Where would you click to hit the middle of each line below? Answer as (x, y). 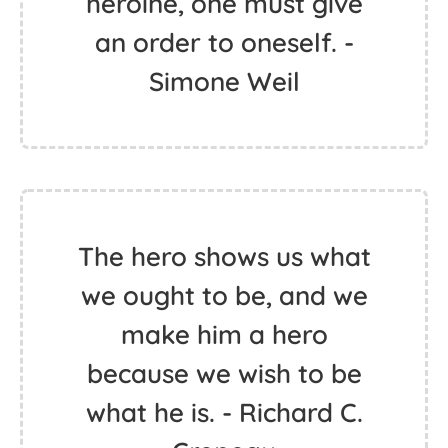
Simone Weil (224, 81)
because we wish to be (224, 373)
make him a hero (224, 334)
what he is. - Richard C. (224, 412)
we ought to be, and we (224, 295)
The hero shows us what (224, 256)
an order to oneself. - (224, 42)
